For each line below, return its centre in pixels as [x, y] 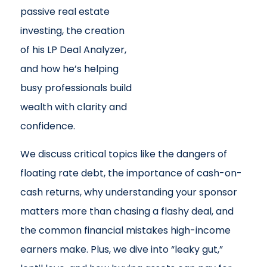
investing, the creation [72, 31]
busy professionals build [76, 88]
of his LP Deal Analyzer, [73, 50]
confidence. [47, 126]
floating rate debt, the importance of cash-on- [131, 173]
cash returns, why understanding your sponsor [128, 192]
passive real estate [65, 12]
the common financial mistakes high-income [125, 230]
